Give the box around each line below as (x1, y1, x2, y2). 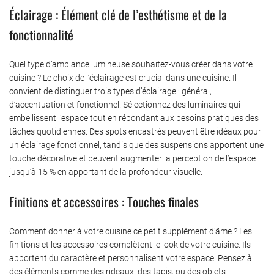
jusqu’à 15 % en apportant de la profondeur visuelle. (9, 166, 202, 177)
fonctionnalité (9, 24, 73, 44)
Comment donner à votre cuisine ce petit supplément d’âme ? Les (9, 226, 252, 236)
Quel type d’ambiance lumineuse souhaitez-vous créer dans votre (9, 59, 253, 69)
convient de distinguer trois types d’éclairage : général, (9, 86, 212, 96)
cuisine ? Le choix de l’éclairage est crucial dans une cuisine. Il (9, 72, 237, 83)
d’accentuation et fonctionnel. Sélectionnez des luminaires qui (9, 99, 240, 109)
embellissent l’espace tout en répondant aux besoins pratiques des (9, 113, 259, 123)
